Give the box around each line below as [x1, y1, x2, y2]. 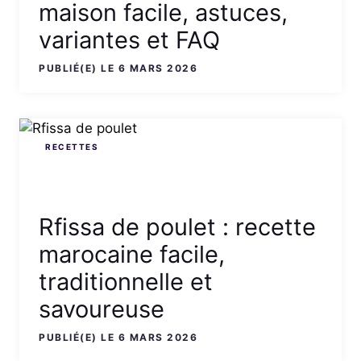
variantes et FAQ [39, 25, 220, 54]
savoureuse [39, 295, 164, 324]
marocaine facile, [39, 240, 225, 269]
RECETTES [45, 142, 98, 152]
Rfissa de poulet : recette [39, 213, 316, 242]
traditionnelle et [39, 268, 213, 297]
